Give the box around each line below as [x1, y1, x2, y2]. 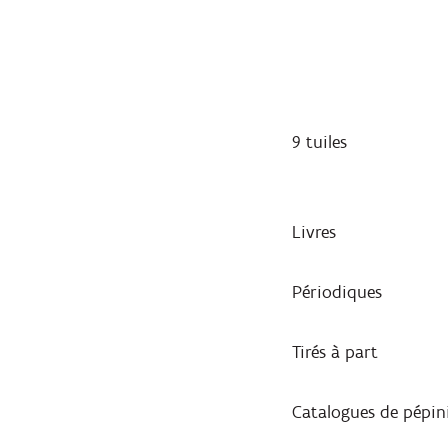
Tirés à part [292, 340, 378, 363]
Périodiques [292, 280, 382, 303]
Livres [292, 220, 336, 243]
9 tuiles [292, 130, 347, 153]
